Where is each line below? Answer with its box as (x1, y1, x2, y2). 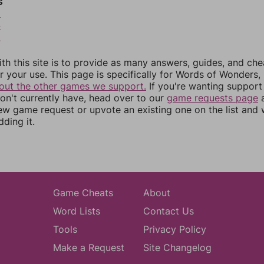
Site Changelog (143, 242, 212, 253)
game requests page (167, 92, 258, 104)
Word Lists (52, 205, 100, 217)
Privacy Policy (143, 223, 206, 235)
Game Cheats (52, 187, 113, 199)
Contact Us (143, 205, 194, 217)
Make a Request (52, 242, 124, 253)
